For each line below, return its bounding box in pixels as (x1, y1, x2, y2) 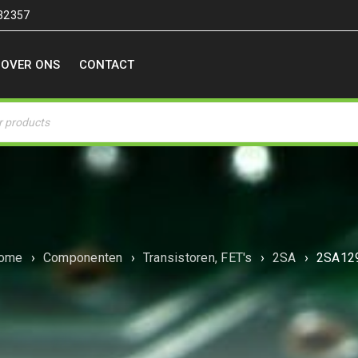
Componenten (42, 250, 123, 265)
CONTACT (79, 58, 134, 72)
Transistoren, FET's (142, 250, 253, 265)
